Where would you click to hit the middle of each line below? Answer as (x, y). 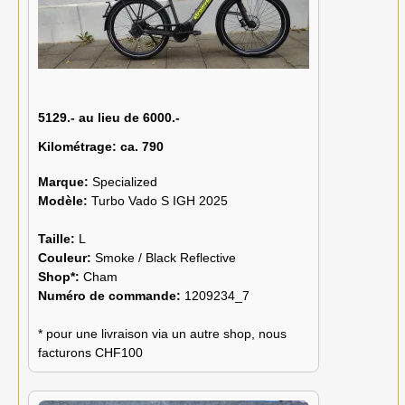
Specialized (125, 182)
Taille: (58, 239)
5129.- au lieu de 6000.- (109, 118)
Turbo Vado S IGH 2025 (160, 201)
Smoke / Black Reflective (165, 258)
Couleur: (66, 258)
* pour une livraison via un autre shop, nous (162, 334)
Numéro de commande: (111, 296)
